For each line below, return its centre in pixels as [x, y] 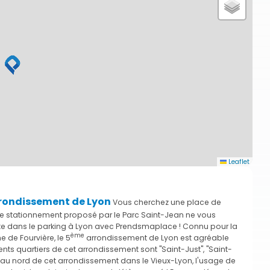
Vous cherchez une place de [166, 202]
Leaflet [238, 162]
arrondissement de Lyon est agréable [157, 237]
